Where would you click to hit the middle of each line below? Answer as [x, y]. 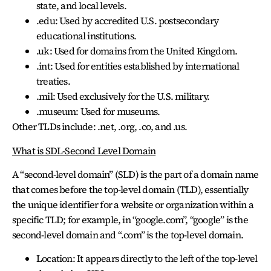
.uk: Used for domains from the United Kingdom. [137, 51]
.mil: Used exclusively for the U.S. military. [123, 96]
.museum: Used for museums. [98, 112]
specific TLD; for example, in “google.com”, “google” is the [130, 219]
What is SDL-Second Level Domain [84, 150]
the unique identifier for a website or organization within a [133, 204]
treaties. [53, 81]
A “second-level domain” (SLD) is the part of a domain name [135, 174]
